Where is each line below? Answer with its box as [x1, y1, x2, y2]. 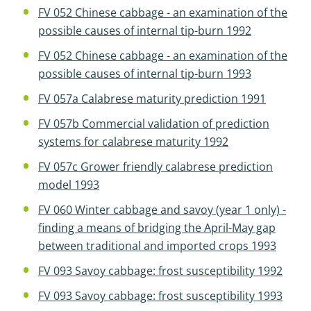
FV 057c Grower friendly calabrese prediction [38, 159, 273, 174]
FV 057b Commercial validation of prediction [38, 116, 269, 131]
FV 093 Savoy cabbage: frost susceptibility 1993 [38, 288, 283, 303]
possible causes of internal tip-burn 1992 [38, 23, 251, 38]
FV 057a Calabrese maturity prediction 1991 [38, 91, 266, 106]
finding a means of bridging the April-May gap [38, 220, 276, 235]
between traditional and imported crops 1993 [38, 238, 276, 253]
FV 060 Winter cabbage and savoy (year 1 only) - [38, 202, 286, 217]
